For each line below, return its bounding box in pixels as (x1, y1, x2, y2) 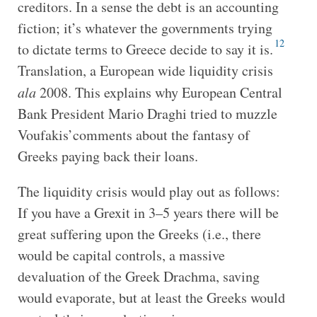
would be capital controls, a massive (17, 245, 225, 265)
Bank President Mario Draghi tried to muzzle (17, 103, 277, 123)
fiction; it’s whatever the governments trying (17, 18, 272, 38)
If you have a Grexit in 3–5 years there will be (17, 202, 279, 222)
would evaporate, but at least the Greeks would (17, 287, 285, 307)
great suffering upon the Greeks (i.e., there (17, 224, 261, 243)
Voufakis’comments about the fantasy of (17, 125, 250, 144)
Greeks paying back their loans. (17, 146, 198, 166)
